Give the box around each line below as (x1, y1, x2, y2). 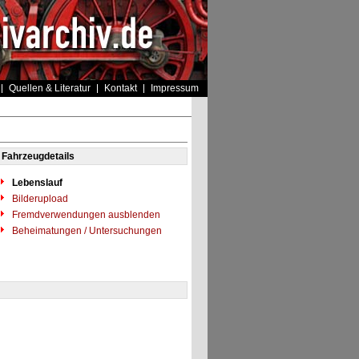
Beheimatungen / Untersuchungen (9, 225, 162, 236)
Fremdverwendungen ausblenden (9, 209, 160, 220)
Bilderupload (9, 193, 68, 204)
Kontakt (103, 83, 137, 94)
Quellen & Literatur (8, 83, 91, 94)
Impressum (150, 83, 199, 94)
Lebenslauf (11, 177, 63, 188)
